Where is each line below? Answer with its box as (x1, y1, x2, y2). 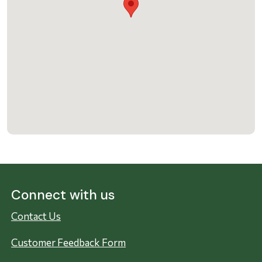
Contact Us (11, 210, 61, 223)
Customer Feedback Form (11, 236, 126, 249)
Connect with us (11, 186, 115, 204)
